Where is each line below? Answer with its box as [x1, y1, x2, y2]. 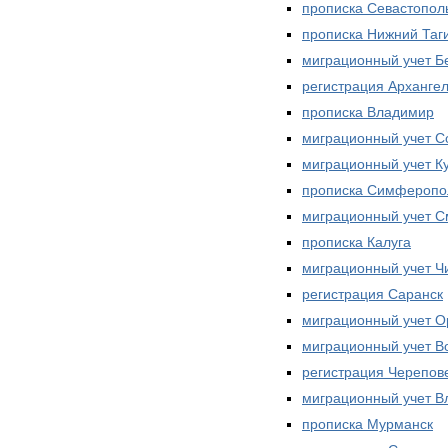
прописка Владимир [302, 103, 434, 120]
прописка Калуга [302, 233, 411, 250]
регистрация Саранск [302, 285, 443, 302]
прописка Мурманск [302, 415, 433, 432]
